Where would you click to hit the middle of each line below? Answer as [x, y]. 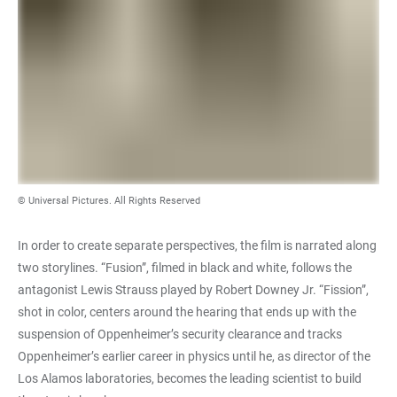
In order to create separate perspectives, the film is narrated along [197, 245]
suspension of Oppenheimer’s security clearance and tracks [180, 334]
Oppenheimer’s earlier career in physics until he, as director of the [194, 356]
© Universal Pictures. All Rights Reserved [109, 200]
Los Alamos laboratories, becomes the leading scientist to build [190, 378]
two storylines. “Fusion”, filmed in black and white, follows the [185, 267]
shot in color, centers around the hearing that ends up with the [187, 311]
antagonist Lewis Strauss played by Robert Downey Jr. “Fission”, [193, 289]
